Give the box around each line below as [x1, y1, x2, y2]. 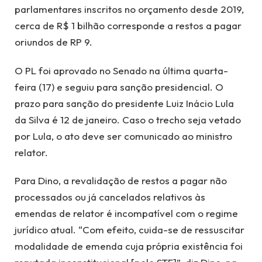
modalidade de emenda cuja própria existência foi [15, 240, 243, 253]
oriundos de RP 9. [15, 36, 92, 49]
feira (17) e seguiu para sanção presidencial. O [15, 80, 223, 93]
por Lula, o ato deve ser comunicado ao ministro [15, 129, 232, 142]
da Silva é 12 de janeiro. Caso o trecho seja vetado [15, 113, 241, 126]
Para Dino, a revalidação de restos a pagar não [15, 174, 227, 187]
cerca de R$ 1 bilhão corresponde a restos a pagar [15, 19, 242, 32]
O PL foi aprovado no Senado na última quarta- [15, 64, 228, 77]
